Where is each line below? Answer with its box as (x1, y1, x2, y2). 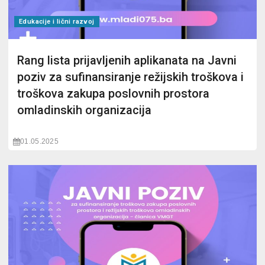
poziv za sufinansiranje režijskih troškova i (17, 70, 244, 84)
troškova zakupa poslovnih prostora (17, 86, 209, 101)
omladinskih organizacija (17, 103, 151, 117)
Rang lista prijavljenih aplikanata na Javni (17, 53, 237, 67)
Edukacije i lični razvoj (19, 18, 95, 25)
